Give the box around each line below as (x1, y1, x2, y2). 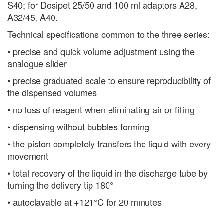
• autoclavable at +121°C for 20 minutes (7, 196, 162, 208)
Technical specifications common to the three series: (7, 28, 210, 40)
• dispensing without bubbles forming (7, 120, 149, 133)
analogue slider (7, 57, 67, 70)
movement (7, 149, 48, 162)
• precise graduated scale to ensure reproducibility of (7, 74, 211, 87)
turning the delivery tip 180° (7, 179, 113, 191)
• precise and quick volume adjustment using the (7, 45, 195, 57)
